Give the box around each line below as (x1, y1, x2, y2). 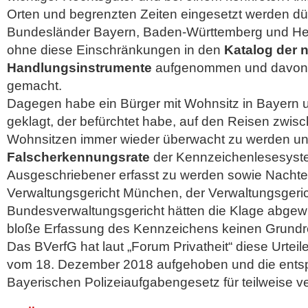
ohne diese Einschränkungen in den (7, 43, 224, 57)
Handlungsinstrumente (7, 60, 152, 75)
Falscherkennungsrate (7, 150, 150, 164)
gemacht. (7, 78, 62, 93)
